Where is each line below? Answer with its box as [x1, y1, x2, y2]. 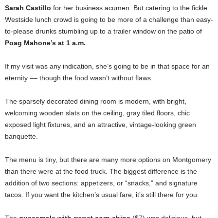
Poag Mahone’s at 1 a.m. [5, 39, 86, 47]
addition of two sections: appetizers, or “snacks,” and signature [5, 179, 198, 187]
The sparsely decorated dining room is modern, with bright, [5, 97, 186, 106]
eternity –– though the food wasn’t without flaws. [5, 74, 153, 82]
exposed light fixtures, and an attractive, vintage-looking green [5, 121, 196, 129]
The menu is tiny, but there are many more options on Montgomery [5, 156, 211, 164]
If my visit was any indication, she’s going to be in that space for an [5, 62, 210, 71]
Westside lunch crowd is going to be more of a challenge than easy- [5, 16, 213, 24]
